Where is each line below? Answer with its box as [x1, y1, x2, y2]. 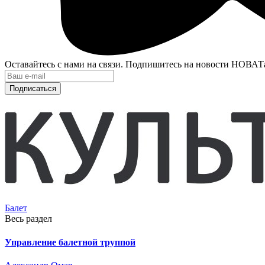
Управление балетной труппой [5, 237, 135, 247]
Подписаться [9, 84, 56, 93]
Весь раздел [5, 214, 52, 224]
